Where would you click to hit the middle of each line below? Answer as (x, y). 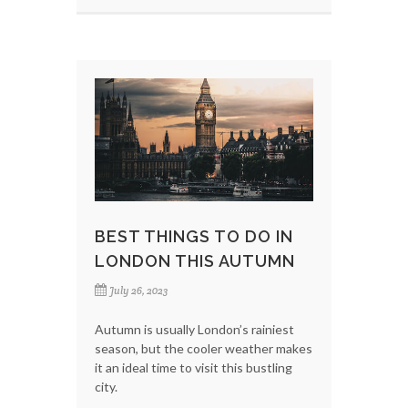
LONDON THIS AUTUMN (195, 260)
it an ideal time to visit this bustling (194, 367)
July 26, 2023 (138, 290)
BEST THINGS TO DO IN (194, 236)
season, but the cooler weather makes (204, 348)
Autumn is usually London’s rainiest (194, 329)
